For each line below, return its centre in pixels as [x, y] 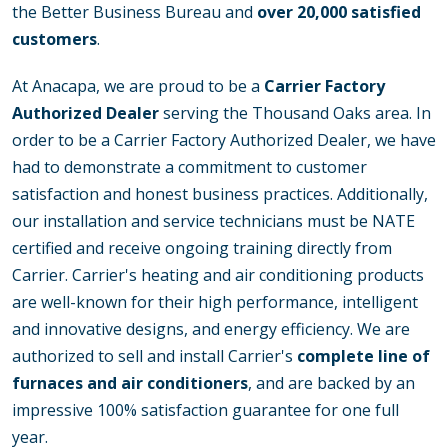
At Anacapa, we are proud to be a [138, 86]
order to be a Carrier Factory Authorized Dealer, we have [224, 140]
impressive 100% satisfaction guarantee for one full [205, 410]
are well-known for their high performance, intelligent [215, 302]
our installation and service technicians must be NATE [213, 221]
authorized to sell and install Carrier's [154, 356]
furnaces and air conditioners [130, 383]
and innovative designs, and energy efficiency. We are [211, 329]
